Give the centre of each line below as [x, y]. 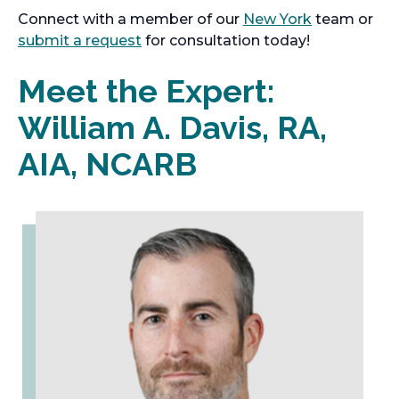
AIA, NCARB [107, 164]
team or [342, 19]
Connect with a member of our [130, 19]
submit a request [80, 41]
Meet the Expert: [146, 91]
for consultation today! [226, 41]
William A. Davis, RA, [172, 127]
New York [277, 19]
